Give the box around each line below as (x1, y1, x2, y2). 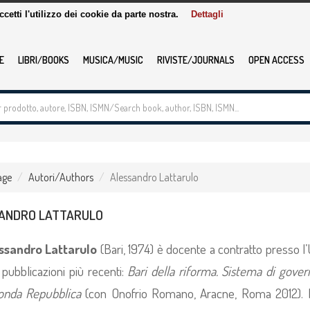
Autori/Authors (28, 170, 93, 184)
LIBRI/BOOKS (18, 54, 69, 66)
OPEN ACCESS (248, 54, 304, 66)
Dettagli (191, 9, 224, 19)
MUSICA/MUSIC (83, 54, 143, 66)
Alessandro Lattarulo (109, 170, 199, 184)
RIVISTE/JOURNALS (157, 54, 235, 66)
